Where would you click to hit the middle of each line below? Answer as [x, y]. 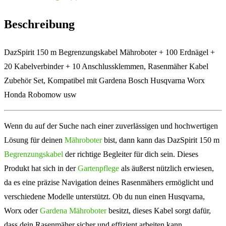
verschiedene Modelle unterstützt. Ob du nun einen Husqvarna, [104, 196]
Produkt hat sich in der [41, 168]
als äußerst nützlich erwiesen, [166, 168]
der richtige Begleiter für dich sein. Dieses [131, 154]
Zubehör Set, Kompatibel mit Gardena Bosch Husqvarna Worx [104, 80]
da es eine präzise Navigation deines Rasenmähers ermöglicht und [109, 182]
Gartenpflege [98, 168]
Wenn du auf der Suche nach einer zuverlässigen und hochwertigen [111, 126]
